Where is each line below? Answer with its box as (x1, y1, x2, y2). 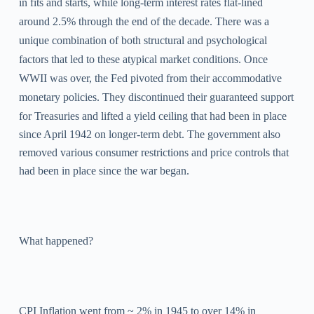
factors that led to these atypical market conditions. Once (18, 53, 268, 66)
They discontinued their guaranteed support (102, 91, 294, 104)
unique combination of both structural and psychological (18, 34, 267, 47)
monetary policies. (18, 91, 102, 104)
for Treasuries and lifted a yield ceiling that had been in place (18, 110, 287, 123)
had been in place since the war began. (18, 165, 192, 177)
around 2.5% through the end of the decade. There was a (18, 15, 269, 28)
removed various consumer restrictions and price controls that (18, 146, 289, 159)
